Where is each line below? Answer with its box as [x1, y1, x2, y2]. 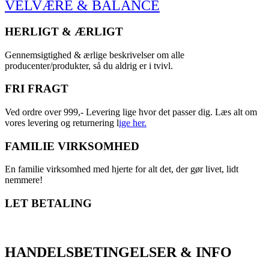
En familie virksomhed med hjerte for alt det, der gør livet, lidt [5, 164, 238, 175]
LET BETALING [5, 197, 92, 210]
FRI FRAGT [5, 82, 68, 95]
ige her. [119, 118, 147, 128]
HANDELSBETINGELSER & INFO [5, 244, 232, 260]
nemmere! [5, 175, 43, 186]
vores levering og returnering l [5, 118, 119, 128]
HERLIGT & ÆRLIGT [5, 25, 123, 38]
